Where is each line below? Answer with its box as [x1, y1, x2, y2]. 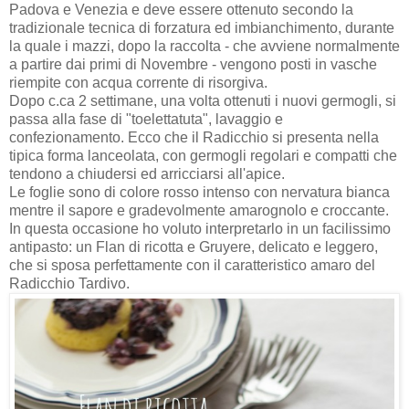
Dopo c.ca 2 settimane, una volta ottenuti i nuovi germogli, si [9, 93, 396, 110]
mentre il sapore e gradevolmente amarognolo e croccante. [9, 203, 389, 219]
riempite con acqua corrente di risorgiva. [9, 75, 267, 91]
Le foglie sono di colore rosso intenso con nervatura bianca [9, 184, 390, 201]
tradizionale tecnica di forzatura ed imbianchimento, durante [9, 20, 394, 37]
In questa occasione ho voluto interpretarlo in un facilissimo [9, 221, 391, 237]
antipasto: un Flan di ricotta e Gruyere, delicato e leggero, [9, 239, 378, 256]
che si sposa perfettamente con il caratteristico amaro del [9, 257, 375, 274]
